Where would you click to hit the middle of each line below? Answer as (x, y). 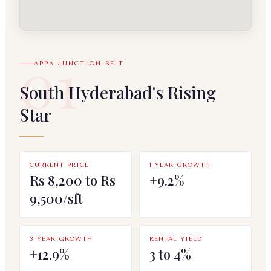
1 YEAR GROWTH (180, 165)
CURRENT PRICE (59, 165)
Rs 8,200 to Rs (73, 181)
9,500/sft (56, 199)
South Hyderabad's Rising (118, 93)
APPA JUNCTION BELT (79, 64)
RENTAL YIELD (176, 239)
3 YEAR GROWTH (61, 239)
